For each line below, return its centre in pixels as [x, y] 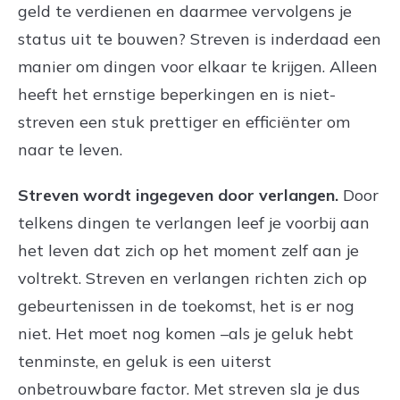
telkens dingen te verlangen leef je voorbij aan [194, 222]
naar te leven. [70, 149]
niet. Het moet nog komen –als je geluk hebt [186, 333]
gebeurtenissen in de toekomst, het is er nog [186, 305]
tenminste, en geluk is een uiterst [145, 361]
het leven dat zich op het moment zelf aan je [188, 250]
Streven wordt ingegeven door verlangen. [178, 195]
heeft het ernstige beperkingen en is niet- [177, 94]
